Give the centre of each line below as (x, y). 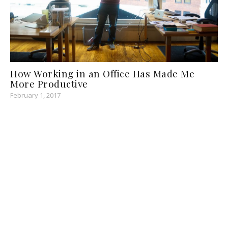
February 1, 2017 (35, 95)
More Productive (49, 84)
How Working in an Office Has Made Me (102, 74)
